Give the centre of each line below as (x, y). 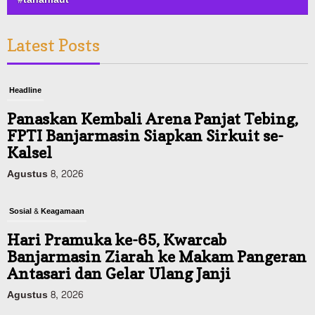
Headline (25, 91)
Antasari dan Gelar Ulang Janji (119, 274)
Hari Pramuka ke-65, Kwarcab (117, 240)
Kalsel (30, 153)
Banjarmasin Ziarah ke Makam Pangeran (157, 257)
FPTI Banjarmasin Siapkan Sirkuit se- (145, 136)
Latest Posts (53, 46)
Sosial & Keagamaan (47, 212)
